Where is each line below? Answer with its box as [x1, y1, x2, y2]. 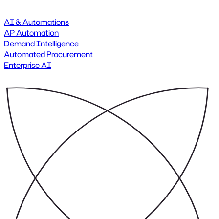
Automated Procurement [4, 49, 93, 60]
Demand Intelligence [4, 38, 79, 49]
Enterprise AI [4, 60, 51, 70]
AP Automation [4, 27, 59, 38]
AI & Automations [4, 17, 69, 27]
